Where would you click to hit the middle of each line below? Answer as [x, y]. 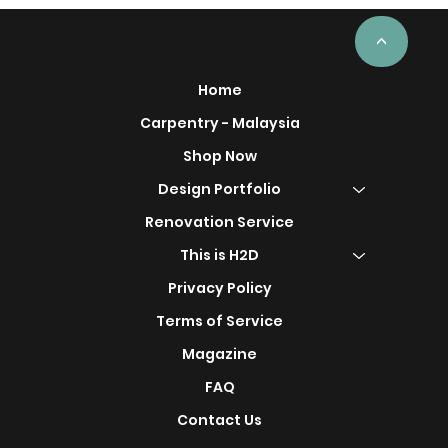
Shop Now [219, 155]
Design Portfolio [220, 188]
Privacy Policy [219, 287]
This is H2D [220, 254]
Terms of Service [220, 320]
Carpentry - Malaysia [219, 122]
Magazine [220, 353]
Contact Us [220, 419]
